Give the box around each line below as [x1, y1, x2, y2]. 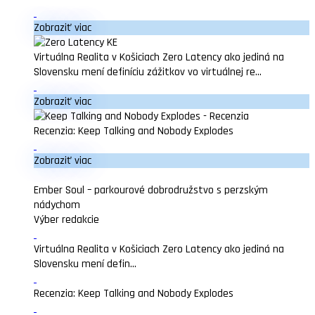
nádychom [34, 198, 80, 212]
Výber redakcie [34, 212, 99, 227]
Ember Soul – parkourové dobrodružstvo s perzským [34, 183, 268, 198]
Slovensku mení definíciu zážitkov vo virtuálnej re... [34, 65, 262, 79]
